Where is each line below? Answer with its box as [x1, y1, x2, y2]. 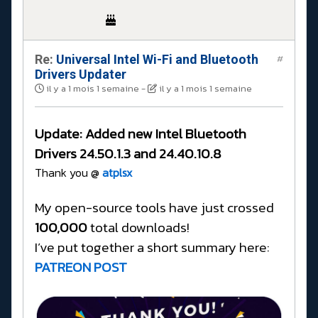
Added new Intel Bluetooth [85, 123, 246, 144]
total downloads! [87, 216, 190, 238]
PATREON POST [35, 256, 127, 278]
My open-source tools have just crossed [35, 197, 274, 218]
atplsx [99, 163, 132, 181]
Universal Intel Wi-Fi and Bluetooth [53, 51, 258, 67]
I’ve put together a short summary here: [35, 236, 270, 258]
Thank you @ [35, 163, 99, 181]
